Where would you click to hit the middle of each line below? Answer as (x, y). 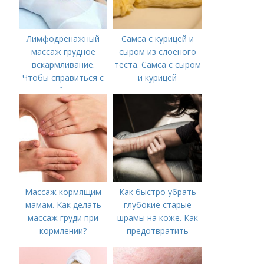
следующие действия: (63, 130)
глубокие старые (157, 205)
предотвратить (157, 231)
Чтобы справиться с (63, 78)
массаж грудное (63, 52)
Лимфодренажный (63, 39)
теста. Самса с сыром (157, 65)
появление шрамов (157, 244)
